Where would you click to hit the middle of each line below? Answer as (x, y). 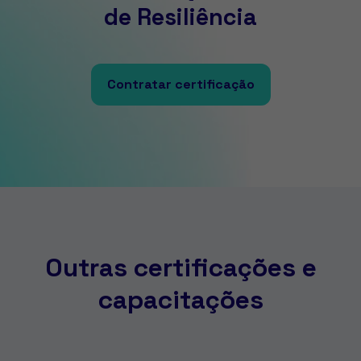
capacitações (180, 299)
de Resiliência (180, 17)
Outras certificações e (180, 267)
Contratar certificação (180, 84)
